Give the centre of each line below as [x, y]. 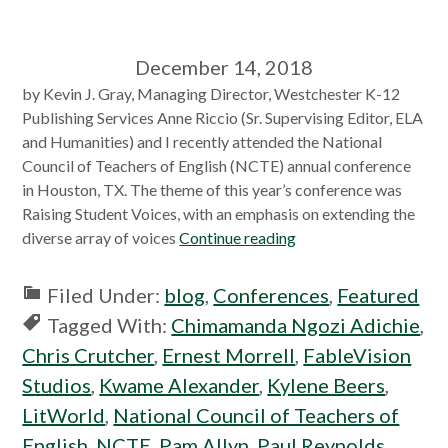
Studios [57, 385]
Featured [378, 295]
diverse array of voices [101, 237]
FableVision [357, 355]
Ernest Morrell [229, 355]
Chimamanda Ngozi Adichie [296, 325]
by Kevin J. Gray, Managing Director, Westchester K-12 [211, 93]
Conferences [271, 295]
